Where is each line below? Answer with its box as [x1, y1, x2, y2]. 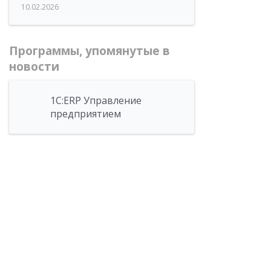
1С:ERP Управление [50, 94, 142, 107]
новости [9, 59, 59, 74]
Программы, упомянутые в [9, 43, 170, 59]
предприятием [50, 107, 121, 120]
